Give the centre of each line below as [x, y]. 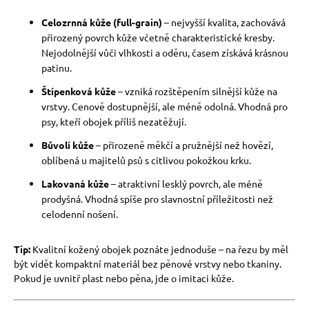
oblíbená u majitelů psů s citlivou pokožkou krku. [146, 160]
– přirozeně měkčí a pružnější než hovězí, [183, 145]
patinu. [57, 68]
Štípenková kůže [79, 91]
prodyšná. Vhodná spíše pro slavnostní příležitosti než [157, 199]
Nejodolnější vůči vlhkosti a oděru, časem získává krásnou [165, 52]
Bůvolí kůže [68, 145]
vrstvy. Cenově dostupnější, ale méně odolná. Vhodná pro [165, 106]
